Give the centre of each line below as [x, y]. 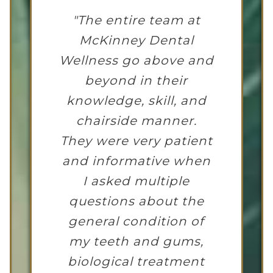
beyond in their [136, 81]
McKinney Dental [136, 41]
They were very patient [136, 141]
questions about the [136, 201]
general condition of [136, 222]
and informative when [136, 161]
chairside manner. [136, 121]
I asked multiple [136, 181]
